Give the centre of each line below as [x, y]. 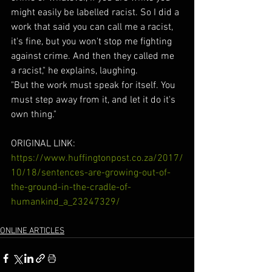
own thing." [34, 115]
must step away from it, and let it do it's [94, 100]
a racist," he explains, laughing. [74, 71]
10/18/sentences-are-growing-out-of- [91, 173]
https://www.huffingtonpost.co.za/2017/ [97, 159]
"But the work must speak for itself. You [94, 86]
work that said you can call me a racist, [93, 28]
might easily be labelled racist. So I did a [96, 13]
